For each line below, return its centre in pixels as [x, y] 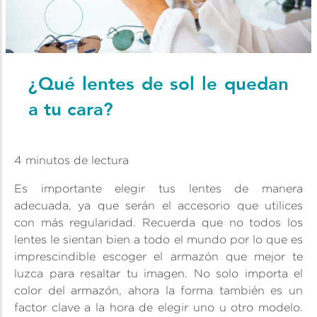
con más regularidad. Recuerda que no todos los [158, 222]
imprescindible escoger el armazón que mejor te [158, 256]
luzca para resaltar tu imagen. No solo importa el [158, 273]
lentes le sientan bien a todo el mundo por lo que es [158, 239]
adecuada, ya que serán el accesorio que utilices [158, 205]
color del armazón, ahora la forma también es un [158, 290]
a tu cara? [71, 109]
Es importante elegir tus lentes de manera [158, 188]
